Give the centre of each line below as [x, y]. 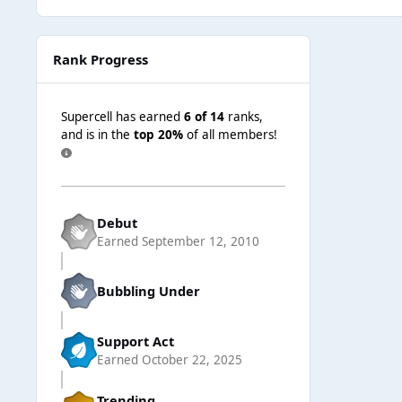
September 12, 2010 [201, 241]
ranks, [244, 116]
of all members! [230, 134]
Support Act [135, 341]
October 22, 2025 [192, 359]
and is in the [97, 134]
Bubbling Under [149, 290]
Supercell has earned [122, 116]
